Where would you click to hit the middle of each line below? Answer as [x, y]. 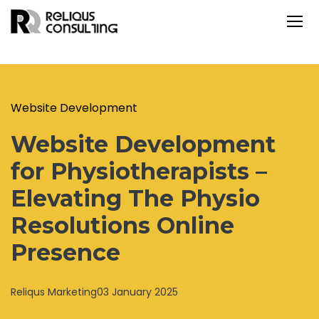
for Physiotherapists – [139, 171]
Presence [66, 252]
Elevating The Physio [135, 198]
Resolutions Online [122, 225]
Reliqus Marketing [54, 292]
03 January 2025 [137, 292]
